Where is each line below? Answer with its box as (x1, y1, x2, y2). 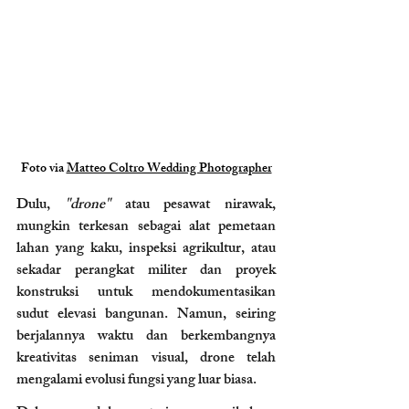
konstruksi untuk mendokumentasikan (16, 279, 276, 307)
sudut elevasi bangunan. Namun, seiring (16, 301, 276, 329)
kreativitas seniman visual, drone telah (16, 345, 276, 372)
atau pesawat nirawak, (110, 192, 276, 219)
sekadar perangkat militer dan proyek (16, 257, 276, 285)
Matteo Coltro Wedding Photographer (66, 157, 272, 181)
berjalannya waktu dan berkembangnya (16, 323, 276, 351)
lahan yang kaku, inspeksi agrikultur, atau (16, 236, 276, 263)
